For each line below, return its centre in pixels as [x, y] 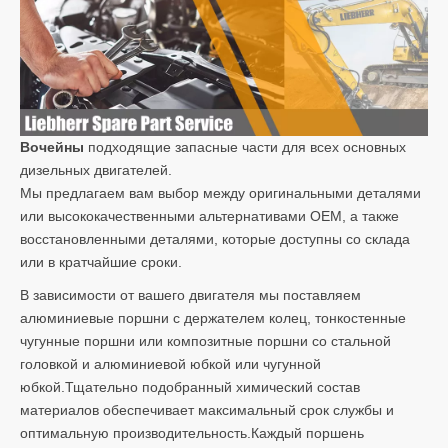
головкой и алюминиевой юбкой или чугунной [170, 363]
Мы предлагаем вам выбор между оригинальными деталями [220, 192]
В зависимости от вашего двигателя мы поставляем [190, 294]
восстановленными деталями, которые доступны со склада [215, 238]
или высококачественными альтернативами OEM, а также [209, 215]
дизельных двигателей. [96, 169]
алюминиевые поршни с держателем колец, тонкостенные [213, 317]
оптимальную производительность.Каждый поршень [192, 432]
